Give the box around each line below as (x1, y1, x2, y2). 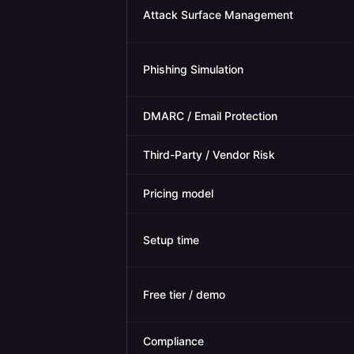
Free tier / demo (143, 288, 225, 301)
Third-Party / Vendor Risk (143, 148, 275, 161)
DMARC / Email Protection (143, 109, 277, 122)
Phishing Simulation (143, 62, 243, 76)
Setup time (143, 233, 199, 247)
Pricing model (143, 186, 213, 200)
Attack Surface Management (143, 8, 293, 21)
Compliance (143, 334, 204, 348)
